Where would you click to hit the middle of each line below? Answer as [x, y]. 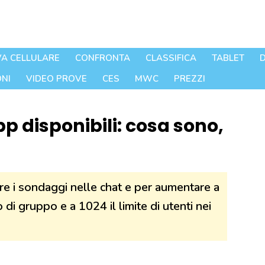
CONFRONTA [103, 58]
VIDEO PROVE [56, 79]
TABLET [228, 58]
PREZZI [190, 79]
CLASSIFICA [171, 58]
